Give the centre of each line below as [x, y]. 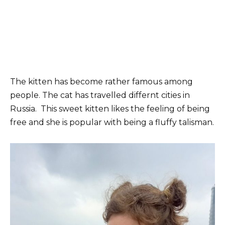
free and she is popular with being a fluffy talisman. [112, 123]
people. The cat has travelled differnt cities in [100, 95]
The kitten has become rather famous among [101, 82]
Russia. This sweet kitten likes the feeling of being [110, 109]
